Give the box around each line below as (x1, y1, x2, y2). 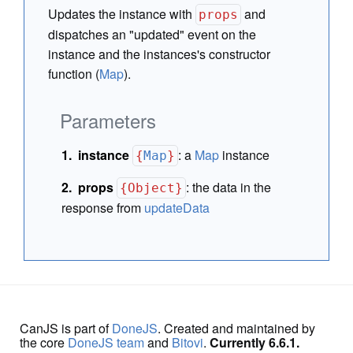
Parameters (60, 106, 156, 134)
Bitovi (172, 333, 203, 351)
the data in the (192, 178, 272, 196)
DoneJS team (68, 333, 144, 351)
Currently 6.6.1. (210, 333, 299, 351)
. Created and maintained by (158, 319, 315, 337)
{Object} (120, 180, 184, 195)
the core (20, 333, 68, 351)
